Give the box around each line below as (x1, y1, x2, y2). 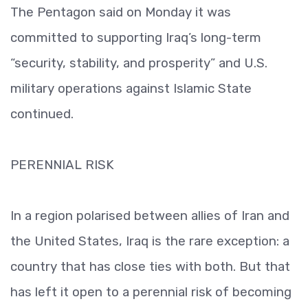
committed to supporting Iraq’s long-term (10, 30, 261, 45)
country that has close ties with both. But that (10, 258, 290, 274)
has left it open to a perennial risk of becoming (10, 284, 291, 300)
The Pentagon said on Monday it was (10, 4, 231, 20)
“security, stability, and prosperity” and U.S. (10, 55, 267, 71)
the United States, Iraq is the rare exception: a (10, 233, 289, 249)
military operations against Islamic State (10, 80, 252, 96)
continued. (10, 106, 74, 122)
